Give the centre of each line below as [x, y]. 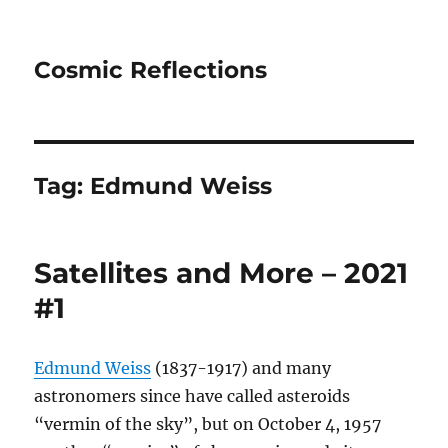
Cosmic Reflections [151, 70]
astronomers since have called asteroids [192, 396]
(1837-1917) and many [241, 368]
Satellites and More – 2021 [221, 273]
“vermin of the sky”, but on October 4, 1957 [208, 424]
